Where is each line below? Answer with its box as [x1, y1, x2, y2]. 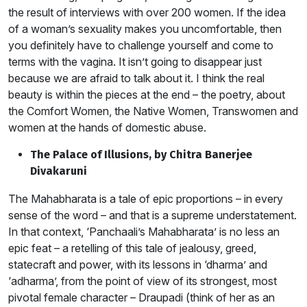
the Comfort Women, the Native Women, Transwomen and [8, 104, 298, 118]
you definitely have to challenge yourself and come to [8, 38, 273, 52]
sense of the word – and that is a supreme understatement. [8, 208, 297, 222]
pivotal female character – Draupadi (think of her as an [8, 291, 275, 304]
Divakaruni [30, 164, 87, 177]
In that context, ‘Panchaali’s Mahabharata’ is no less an [8, 225, 280, 238]
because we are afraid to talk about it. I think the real [8, 71, 265, 85]
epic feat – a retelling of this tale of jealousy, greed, [8, 241, 256, 255]
